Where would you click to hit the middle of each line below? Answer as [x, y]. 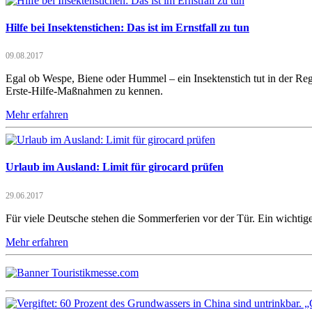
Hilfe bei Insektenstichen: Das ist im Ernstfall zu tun [127, 27]
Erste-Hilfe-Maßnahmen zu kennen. [84, 91]
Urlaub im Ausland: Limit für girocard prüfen [115, 167]
